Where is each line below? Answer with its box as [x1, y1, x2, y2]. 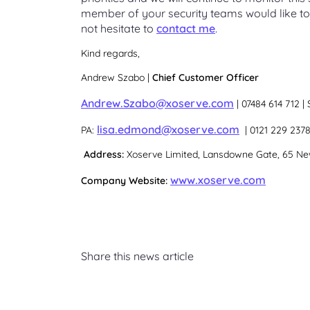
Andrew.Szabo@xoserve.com [81, 96, 234, 110]
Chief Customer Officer [152, 71, 259, 84]
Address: [84, 148, 127, 161]
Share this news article [81, 249, 194, 263]
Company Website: [81, 174, 167, 187]
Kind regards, [81, 47, 140, 60]
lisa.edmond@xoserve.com [97, 122, 239, 136]
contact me [156, 21, 215, 35]
